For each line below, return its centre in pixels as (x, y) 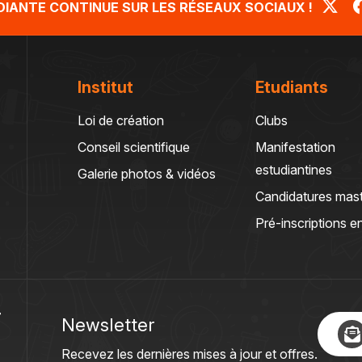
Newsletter (108, 324)
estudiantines (294, 169)
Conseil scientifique (134, 147)
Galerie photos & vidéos (147, 173)
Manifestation (295, 147)
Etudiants (292, 87)
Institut (105, 87)
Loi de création (121, 120)
